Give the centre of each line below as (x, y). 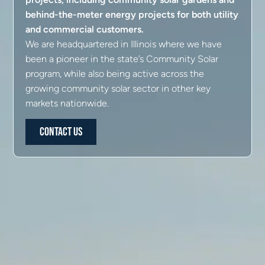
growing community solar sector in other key (118, 88)
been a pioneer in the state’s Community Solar (122, 59)
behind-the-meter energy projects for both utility (132, 14)
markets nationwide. (67, 103)
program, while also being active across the (115, 73)
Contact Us (61, 132)
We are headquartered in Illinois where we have (124, 44)
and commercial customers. (85, 29)
